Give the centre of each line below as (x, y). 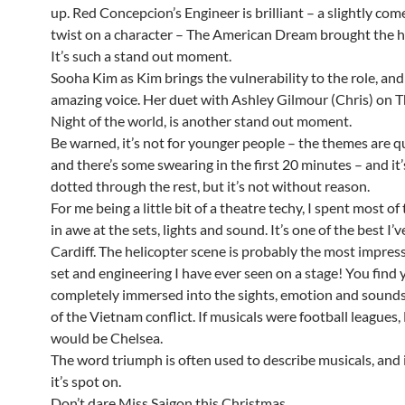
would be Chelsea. (107, 338)
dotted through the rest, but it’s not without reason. (210, 186)
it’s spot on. (86, 381)
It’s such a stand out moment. (141, 56)
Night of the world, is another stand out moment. (201, 121)
